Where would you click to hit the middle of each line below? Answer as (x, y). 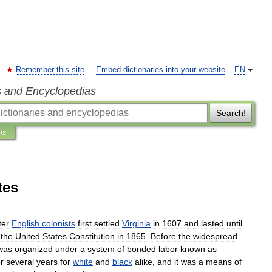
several (20, 262)
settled (107, 223)
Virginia (136, 223)
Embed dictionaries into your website (161, 70)
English (25, 223)
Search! (231, 113)
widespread (215, 236)
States (55, 236)
